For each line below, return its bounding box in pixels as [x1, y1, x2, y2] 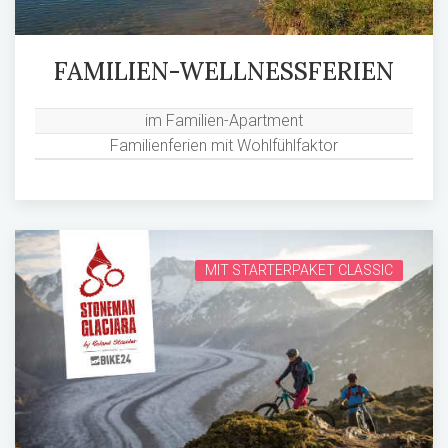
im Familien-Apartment [145, 111, 303, 131]
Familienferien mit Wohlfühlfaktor [110, 136, 338, 156]
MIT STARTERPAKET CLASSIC [205, 262, 393, 279]
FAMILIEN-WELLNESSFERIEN [54, 56, 394, 88]
